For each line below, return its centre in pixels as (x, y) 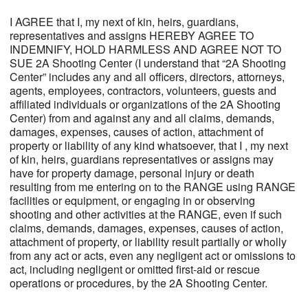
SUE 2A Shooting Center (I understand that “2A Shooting (147, 63)
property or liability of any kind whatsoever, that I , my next (148, 146)
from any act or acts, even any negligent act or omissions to (152, 256)
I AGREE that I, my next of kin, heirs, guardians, (124, 22)
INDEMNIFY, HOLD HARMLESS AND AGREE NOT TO (145, 49)
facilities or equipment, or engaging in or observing (132, 201)
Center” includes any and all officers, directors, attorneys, (147, 77)
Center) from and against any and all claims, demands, (142, 118)
